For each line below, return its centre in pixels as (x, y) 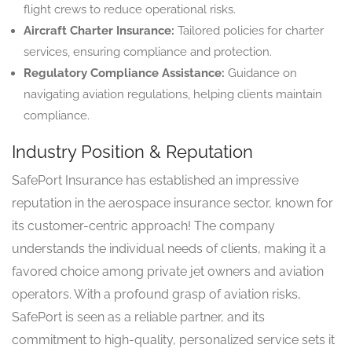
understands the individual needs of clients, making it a (169, 248)
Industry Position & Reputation (132, 151)
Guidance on (261, 73)
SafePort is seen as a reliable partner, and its (138, 317)
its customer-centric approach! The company (143, 225)
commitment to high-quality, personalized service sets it (173, 339)
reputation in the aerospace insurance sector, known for (172, 203)
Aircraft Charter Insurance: (99, 30)
